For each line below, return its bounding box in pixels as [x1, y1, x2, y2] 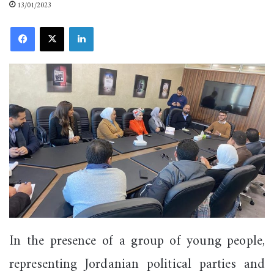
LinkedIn [93, 19, 120, 33]
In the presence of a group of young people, [9, 229, 265, 253]
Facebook [34, 19, 64, 33]
